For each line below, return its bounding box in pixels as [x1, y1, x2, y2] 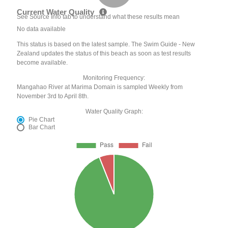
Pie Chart [28, 116, 55, 123]
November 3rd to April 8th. [17, 92, 89, 100]
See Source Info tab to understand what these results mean [17, 13, 180, 20]
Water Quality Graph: [85, 107, 143, 115]
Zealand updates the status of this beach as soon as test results [17, 49, 191, 57]
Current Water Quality [17, 8, 97, 17]
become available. [17, 59, 68, 66]
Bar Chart [28, 123, 55, 131]
